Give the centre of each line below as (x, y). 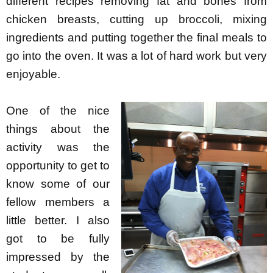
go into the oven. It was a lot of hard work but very (136, 55)
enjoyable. (33, 74)
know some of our (58, 183)
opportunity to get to (58, 165)
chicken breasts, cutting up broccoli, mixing (136, 19)
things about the (58, 129)
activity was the (58, 147)
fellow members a (58, 202)
